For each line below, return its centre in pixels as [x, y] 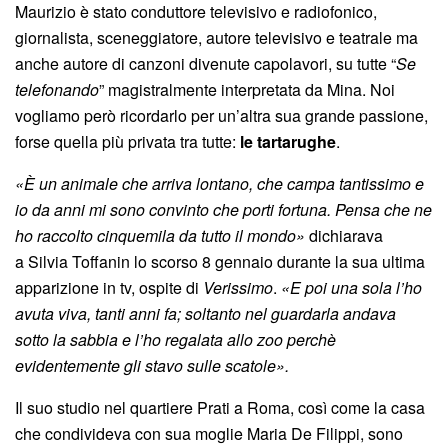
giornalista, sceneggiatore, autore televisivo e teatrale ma [216, 37]
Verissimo [238, 287]
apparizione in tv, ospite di [109, 287]
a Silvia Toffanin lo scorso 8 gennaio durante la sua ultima [220, 261]
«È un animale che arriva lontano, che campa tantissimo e [219, 183]
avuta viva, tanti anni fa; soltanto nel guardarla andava [205, 313]
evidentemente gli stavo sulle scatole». [152, 365]
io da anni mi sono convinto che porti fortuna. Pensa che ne [223, 209]
